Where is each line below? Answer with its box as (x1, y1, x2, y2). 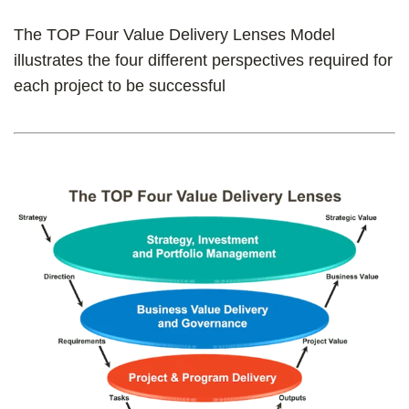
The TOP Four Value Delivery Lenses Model (14, 26, 335, 44)
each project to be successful (14, 77, 225, 95)
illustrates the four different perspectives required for (14, 51, 393, 69)
